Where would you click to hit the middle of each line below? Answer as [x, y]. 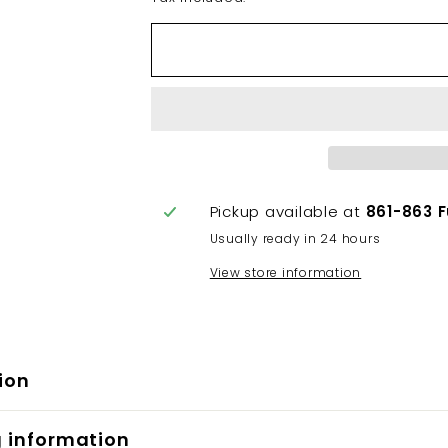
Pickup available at [287, 211]
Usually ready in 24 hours [295, 238]
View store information [285, 272]
